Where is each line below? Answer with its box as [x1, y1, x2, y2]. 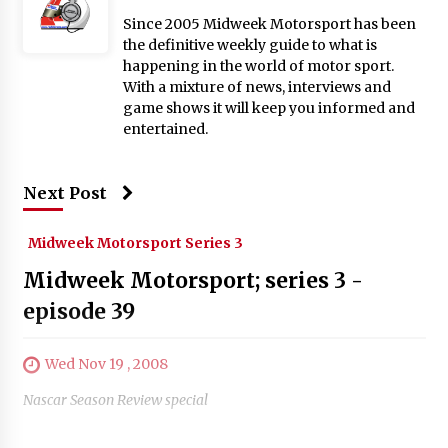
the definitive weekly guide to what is [122, 35, 377, 54]
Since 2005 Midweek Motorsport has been [122, 14, 416, 33]
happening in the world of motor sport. [122, 56, 394, 75]
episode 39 [22, 297, 135, 325]
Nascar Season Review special [22, 391, 208, 410]
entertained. [122, 119, 208, 138]
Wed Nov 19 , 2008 [44, 354, 168, 373]
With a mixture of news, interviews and [122, 77, 391, 96]
